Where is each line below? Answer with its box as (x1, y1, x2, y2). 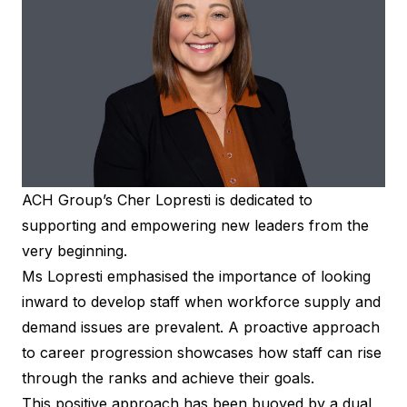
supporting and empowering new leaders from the (22, 216, 369, 235)
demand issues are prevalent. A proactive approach (22, 318, 380, 337)
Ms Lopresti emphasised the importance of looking (22, 267, 371, 286)
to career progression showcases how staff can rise (22, 343, 382, 362)
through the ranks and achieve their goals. (22, 369, 319, 388)
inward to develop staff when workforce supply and (22, 293, 381, 312)
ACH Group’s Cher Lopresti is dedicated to (22, 191, 313, 210)
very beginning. (22, 242, 127, 261)
